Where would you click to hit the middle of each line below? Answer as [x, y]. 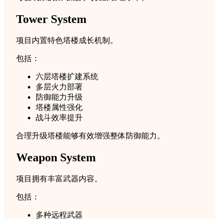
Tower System [51, 19]
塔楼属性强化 [59, 108]
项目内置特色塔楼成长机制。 [67, 41]
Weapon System [56, 157]
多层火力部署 [59, 87]
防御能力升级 [59, 97]
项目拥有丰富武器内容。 [59, 178]
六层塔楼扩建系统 [67, 77]
